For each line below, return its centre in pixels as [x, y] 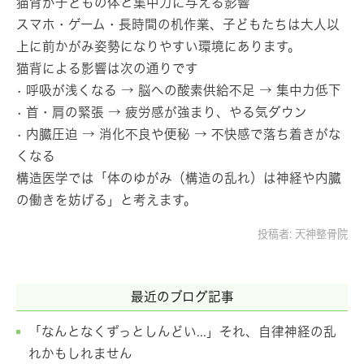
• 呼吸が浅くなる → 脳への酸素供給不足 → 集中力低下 [179, 90]
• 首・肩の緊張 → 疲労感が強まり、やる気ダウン [162, 112]
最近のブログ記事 [182, 296]
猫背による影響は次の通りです [107, 68]
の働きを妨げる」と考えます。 [106, 199]
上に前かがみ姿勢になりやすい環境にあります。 [158, 46]
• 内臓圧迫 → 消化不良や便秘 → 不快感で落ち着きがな [179, 134]
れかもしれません [80, 354]
